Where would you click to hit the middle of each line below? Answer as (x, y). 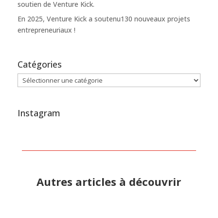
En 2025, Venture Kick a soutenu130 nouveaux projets (104, 19)
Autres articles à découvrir (109, 181)
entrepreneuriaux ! (46, 30)
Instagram (39, 113)
